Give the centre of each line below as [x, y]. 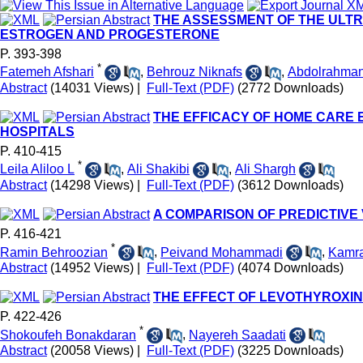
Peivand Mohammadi [222, 252]
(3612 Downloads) [290, 186]
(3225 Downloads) [290, 351]
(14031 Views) [92, 88]
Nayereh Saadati [237, 335]
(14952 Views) [92, 268]
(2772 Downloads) [290, 88]
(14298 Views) [92, 186]
